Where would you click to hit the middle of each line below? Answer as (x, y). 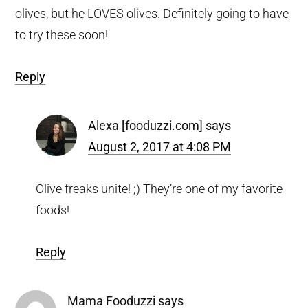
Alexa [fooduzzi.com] (146, 125)
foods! (53, 210)
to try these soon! (62, 34)
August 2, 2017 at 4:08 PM (160, 146)
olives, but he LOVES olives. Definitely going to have (152, 13)
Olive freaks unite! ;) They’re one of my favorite (159, 188)
